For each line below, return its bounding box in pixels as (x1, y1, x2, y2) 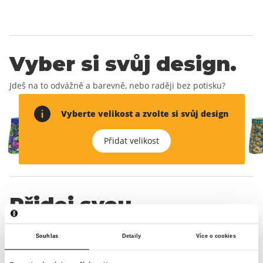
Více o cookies (196, 233, 236, 240)
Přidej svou (9, 193, 131, 217)
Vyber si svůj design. (9, 52, 237, 76)
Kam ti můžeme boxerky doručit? (9, 242, 138, 253)
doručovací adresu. (9, 214, 218, 238)
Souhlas (36, 233, 58, 240)
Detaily (122, 233, 141, 240)
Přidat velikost (104, 135, 159, 146)
